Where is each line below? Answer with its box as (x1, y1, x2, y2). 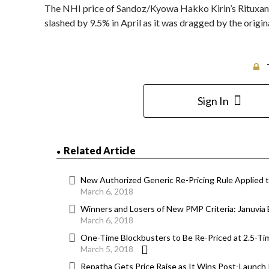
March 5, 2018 (80, 244, 133, 255)
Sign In (197, 94, 229, 108)
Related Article (64, 145, 136, 157)
